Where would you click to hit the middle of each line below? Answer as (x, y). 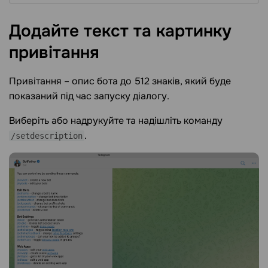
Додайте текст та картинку (120, 31)
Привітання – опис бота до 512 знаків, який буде (120, 81)
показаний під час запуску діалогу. (89, 96)
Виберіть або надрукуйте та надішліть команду (116, 120)
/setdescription (47, 135)
